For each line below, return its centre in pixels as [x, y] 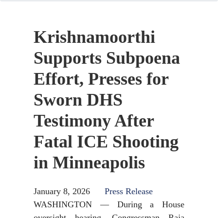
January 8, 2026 [62, 191]
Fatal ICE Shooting [106, 142]
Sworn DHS [78, 100]
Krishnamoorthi [94, 37]
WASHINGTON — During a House [109, 204]
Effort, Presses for [101, 79]
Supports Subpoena [107, 58]
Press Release [129, 191]
